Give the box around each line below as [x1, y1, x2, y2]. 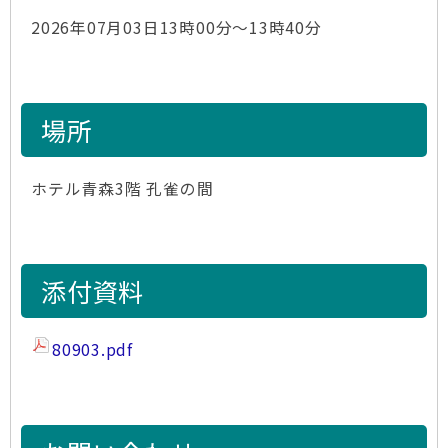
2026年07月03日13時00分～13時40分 [31, 16, 322, 39]
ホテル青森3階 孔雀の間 [31, 177, 214, 200]
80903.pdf [52, 338, 134, 361]
